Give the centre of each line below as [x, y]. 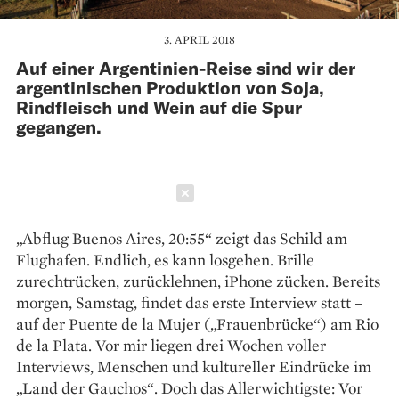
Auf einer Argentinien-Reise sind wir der [186, 67]
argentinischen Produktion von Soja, [170, 87]
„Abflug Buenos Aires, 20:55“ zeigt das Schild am [182, 238]
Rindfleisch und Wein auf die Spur [159, 106]
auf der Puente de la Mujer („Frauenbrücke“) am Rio [197, 323]
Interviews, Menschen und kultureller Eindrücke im [194, 366]
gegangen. [59, 126]
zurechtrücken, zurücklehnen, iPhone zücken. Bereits [198, 281]
